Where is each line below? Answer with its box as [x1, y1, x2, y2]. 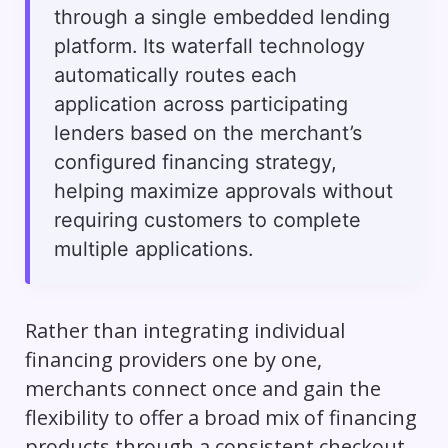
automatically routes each [53, 63, 297, 88]
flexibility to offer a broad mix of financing [24, 404, 417, 432]
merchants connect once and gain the [24, 375, 381, 403]
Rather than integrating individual [24, 317, 345, 345]
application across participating [53, 92, 348, 117]
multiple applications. [53, 237, 253, 262]
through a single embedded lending [53, 5, 390, 30]
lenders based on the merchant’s [53, 121, 362, 146]
